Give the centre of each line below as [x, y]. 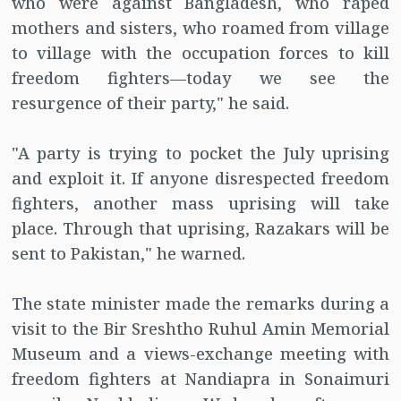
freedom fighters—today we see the [200, 78]
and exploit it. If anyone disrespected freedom [200, 179]
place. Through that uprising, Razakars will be [200, 229]
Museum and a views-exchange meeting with [200, 354]
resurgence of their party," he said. [150, 103]
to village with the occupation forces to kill [200, 53]
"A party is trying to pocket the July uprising [200, 154]
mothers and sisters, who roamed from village [200, 28]
